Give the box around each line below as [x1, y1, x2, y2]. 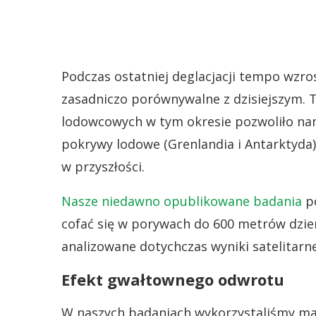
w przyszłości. [61, 158, 145, 175]
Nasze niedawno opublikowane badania [61, 193, 302, 209]
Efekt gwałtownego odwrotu [61, 269, 284, 290]
